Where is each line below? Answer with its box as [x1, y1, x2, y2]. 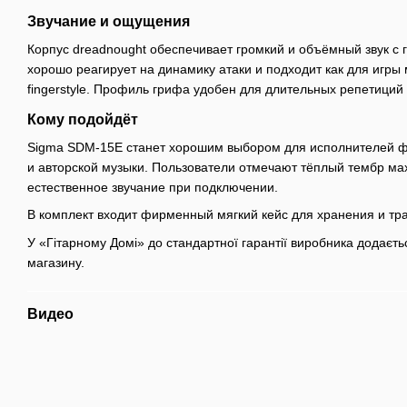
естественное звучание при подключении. [27, 179, 278, 194]
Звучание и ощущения [27, 13, 190, 29]
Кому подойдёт [27, 111, 138, 127]
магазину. [27, 254, 84, 270]
